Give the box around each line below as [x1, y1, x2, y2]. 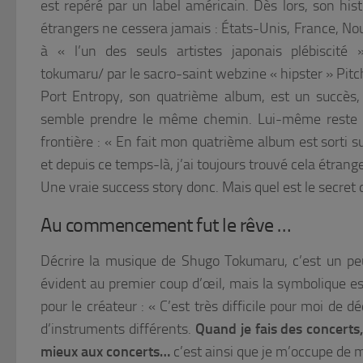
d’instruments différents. [41, 320, 195, 339]
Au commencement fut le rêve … [41, 214, 291, 237]
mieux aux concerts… [41, 343, 170, 361]
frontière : [41, 133, 105, 152]
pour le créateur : [41, 297, 148, 316]
